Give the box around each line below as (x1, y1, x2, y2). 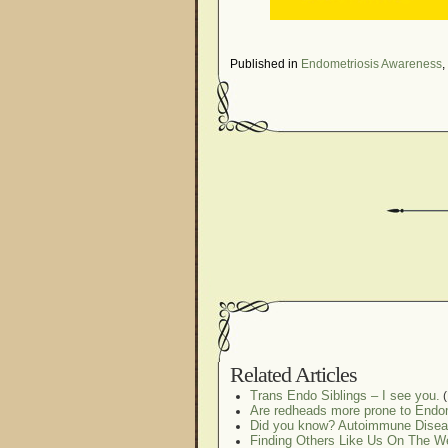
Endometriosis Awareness (301, 57, 442, 71)
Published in (230, 57, 301, 71)
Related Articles (230, 362, 357, 387)
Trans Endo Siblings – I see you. (250, 388, 440, 403)
